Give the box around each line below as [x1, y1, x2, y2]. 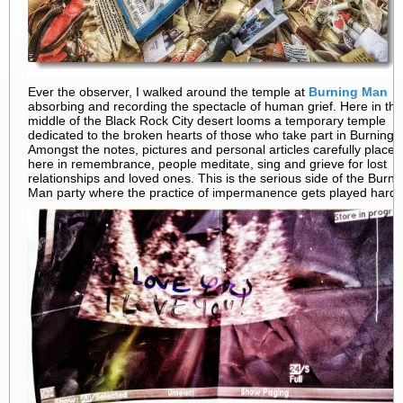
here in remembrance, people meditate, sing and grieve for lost [28, 156, 387, 171]
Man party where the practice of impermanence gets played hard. [28, 184, 400, 200]
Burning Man [309, 84, 388, 99]
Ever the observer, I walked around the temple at [28, 84, 309, 99]
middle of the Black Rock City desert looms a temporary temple [28, 112, 386, 128]
